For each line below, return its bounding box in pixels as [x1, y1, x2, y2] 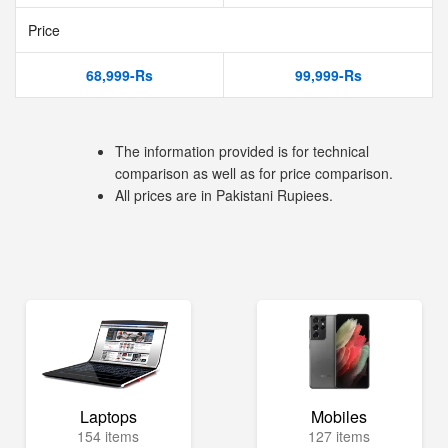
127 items [308, 426, 371, 446]
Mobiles [311, 405, 368, 428]
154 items [77, 426, 140, 446]
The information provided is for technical [115, 141, 369, 161]
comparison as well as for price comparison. [115, 163, 393, 183]
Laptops [79, 405, 137, 428]
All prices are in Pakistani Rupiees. [115, 185, 333, 205]
